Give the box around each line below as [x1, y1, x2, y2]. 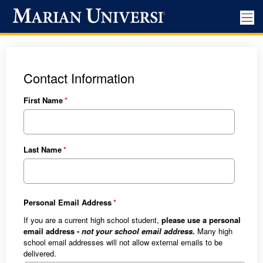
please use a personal [161, 214, 241, 225]
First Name [23, 95, 63, 106]
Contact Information [23, 69, 134, 87]
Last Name [23, 144, 62, 156]
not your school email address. [81, 225, 195, 237]
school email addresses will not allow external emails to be [23, 236, 222, 248]
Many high [194, 225, 232, 237]
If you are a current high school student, [23, 214, 161, 225]
